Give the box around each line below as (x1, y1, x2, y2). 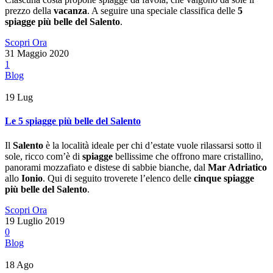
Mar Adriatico (208, 161, 267, 172)
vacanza (54, 5, 87, 16)
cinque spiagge (194, 172, 254, 183)
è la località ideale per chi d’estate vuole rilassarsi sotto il (43, 140, 261, 151)
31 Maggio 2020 (5, 48, 69, 59)
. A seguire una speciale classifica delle (87, 5, 238, 16)
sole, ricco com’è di (5, 151, 82, 161)
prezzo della (5, 5, 54, 16)
